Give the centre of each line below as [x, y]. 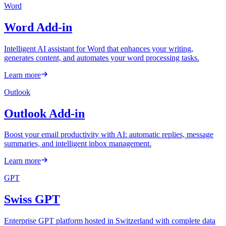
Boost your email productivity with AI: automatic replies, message [109, 135]
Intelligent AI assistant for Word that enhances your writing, [99, 48]
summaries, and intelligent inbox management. [78, 144]
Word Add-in [38, 27]
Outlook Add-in [44, 113]
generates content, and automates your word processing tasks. [102, 58]
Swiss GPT [32, 200]
